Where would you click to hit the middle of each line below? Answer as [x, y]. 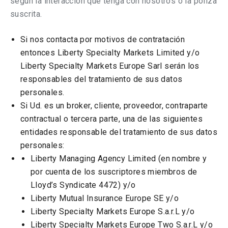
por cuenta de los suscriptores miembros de [114, 172]
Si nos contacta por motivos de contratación [103, 39]
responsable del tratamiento [114, 132]
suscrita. [26, 14]
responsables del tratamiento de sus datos [102, 79]
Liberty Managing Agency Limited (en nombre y [119, 159]
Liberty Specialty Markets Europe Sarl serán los [110, 66]
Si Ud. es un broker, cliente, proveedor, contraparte [114, 106]
